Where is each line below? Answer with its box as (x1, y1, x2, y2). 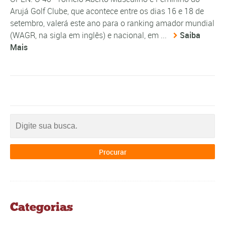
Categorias (10, 199, 73, 214)
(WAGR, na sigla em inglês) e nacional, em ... (10, 29, 169, 41)
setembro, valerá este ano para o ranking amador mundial (10, 17, 214, 29)
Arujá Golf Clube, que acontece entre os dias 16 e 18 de (10, 5, 204, 17)
